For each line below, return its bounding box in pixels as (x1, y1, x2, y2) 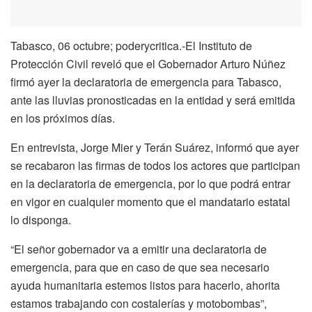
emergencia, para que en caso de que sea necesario (10, 258, 270, 275)
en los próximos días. (10, 109, 115, 126)
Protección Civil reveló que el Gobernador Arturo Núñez (10, 55, 286, 72)
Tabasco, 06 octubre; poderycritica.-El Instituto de (10, 37, 252, 54)
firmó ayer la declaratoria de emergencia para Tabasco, (10, 73, 281, 90)
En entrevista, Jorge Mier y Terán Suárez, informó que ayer (10, 139, 299, 155)
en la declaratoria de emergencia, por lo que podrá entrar (10, 175, 290, 192)
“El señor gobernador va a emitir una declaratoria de (10, 240, 267, 257)
